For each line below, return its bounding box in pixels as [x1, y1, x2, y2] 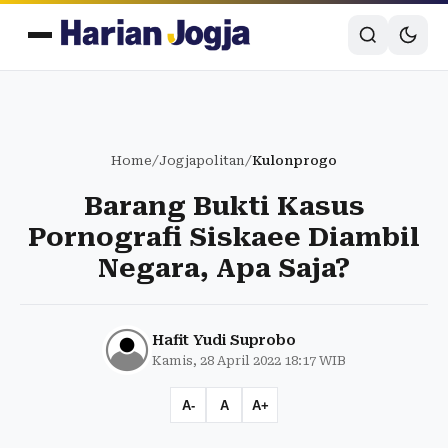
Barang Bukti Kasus [83, 191, 365, 221]
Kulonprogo [252, 153, 337, 168]
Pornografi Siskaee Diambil [28, 222, 420, 252]
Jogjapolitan [159, 153, 245, 168]
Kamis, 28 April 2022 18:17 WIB [152, 353, 346, 368]
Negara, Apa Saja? [98, 253, 350, 283]
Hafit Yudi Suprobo [152, 332, 296, 348]
